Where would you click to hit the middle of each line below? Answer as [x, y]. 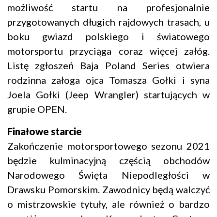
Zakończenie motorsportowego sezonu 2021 [108, 146]
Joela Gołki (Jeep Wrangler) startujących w [108, 95]
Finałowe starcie [45, 132]
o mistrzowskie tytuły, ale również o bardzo [108, 204]
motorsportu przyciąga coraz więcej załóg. [108, 51]
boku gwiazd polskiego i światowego [108, 37]
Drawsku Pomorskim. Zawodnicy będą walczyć [108, 190]
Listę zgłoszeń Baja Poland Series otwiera [108, 66]
